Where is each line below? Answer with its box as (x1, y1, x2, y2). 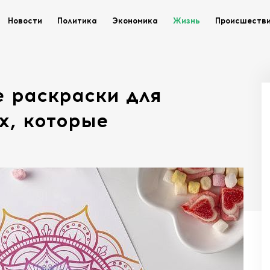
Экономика (112, 16, 158, 25)
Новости (8, 16, 42, 25)
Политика (57, 16, 97, 25)
